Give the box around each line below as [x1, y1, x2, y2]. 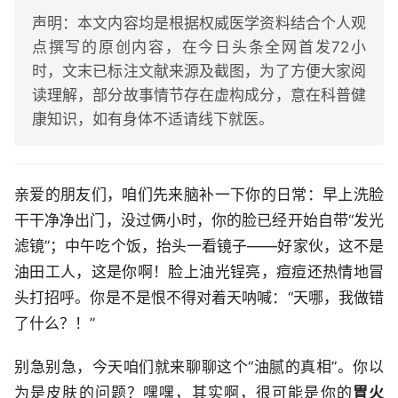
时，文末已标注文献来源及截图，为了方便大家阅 [32, 62, 366, 81]
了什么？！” [14, 314, 95, 333]
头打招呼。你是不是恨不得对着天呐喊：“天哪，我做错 [14, 289, 384, 307]
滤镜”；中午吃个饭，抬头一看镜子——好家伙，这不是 [14, 237, 384, 256]
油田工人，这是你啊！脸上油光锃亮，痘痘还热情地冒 [14, 263, 384, 282]
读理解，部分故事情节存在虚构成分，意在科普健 [32, 86, 366, 105]
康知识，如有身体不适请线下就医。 [32, 110, 274, 129]
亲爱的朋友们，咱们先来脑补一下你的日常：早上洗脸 [14, 186, 384, 204]
